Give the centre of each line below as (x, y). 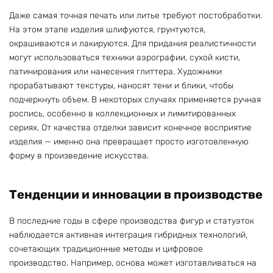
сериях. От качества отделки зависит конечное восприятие (130, 127)
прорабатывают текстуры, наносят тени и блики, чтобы (121, 85)
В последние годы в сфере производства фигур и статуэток (132, 221)
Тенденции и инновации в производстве (136, 195)
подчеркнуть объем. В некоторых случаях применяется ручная (135, 99)
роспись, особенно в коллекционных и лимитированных (122, 113)
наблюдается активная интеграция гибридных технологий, (128, 235)
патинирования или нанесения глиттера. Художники (115, 71)
